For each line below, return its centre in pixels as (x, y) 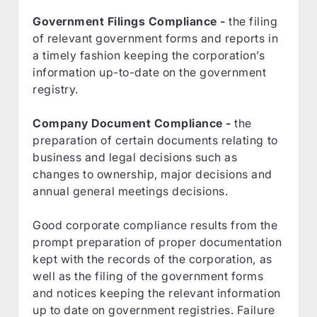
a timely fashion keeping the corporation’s (149, 55)
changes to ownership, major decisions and (152, 174)
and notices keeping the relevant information (157, 293)
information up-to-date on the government (150, 72)
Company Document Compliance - (134, 123)
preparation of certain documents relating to (155, 140)
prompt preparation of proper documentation (157, 242)
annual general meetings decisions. (131, 191)
